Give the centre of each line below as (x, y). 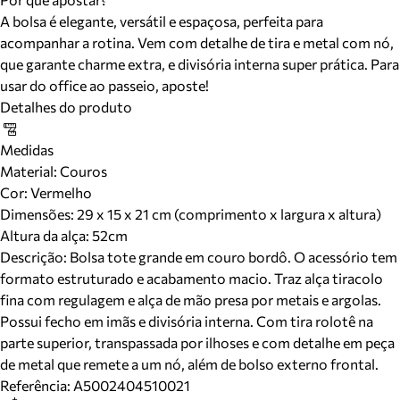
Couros (82, 171)
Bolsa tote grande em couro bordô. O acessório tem (233, 257)
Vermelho (60, 192)
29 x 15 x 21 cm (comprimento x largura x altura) (229, 214)
